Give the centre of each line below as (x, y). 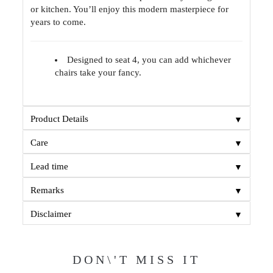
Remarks (48, 190)
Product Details (60, 119)
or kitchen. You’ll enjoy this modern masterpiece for (130, 9)
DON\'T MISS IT (136, 260)
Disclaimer (51, 214)
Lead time (50, 167)
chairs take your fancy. (98, 73)
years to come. (58, 22)
